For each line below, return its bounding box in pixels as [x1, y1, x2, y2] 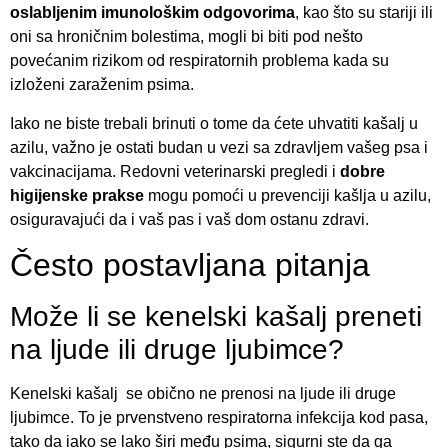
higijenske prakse [10, 186, 144, 204]
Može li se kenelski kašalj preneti [10, 301, 422, 333]
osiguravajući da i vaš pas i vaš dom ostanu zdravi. [10, 210, 369, 228]
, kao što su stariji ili [295, 4, 433, 22]
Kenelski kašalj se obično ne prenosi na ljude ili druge [10, 385, 396, 403]
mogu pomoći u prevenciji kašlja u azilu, [144, 186, 431, 204]
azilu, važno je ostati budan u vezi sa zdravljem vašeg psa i [10, 138, 428, 156]
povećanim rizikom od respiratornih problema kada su [10, 52, 389, 70]
